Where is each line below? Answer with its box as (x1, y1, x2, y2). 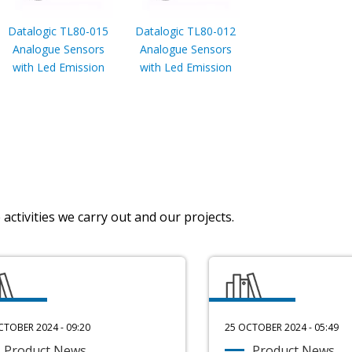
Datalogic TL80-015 (8, 23, 108, 38)
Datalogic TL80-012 (135, 23, 236, 38)
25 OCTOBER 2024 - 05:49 (225, 321, 339, 335)
